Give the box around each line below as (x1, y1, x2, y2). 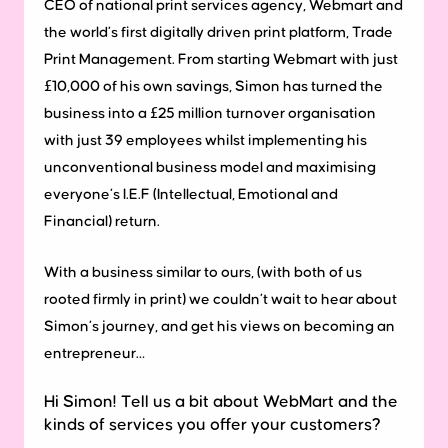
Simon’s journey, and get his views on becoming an (44, 319, 395, 335)
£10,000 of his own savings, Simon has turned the (44, 79, 383, 95)
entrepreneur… (44, 346, 145, 362)
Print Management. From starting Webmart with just (44, 52, 398, 68)
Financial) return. (44, 214, 160, 230)
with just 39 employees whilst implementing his (44, 133, 367, 149)
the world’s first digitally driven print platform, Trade (44, 25, 393, 41)
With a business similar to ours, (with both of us (44, 265, 362, 281)
